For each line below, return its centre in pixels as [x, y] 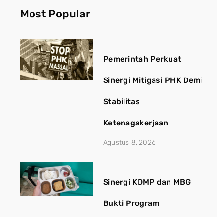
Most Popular [55, 14]
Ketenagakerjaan [136, 123]
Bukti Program [131, 203]
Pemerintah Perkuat [142, 59]
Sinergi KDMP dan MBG [147, 182]
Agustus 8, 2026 [129, 142]
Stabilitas [121, 101]
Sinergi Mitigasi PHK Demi [153, 80]
